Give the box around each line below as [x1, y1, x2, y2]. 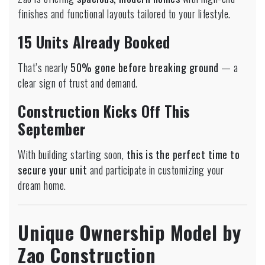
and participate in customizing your [87, 161, 224, 177]
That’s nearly [18, 59, 70, 75]
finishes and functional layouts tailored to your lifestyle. [18, 5, 231, 21]
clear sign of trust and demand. [18, 75, 138, 91]
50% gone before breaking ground [70, 59, 219, 75]
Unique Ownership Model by [18, 218, 241, 246]
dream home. [18, 177, 66, 193]
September [18, 117, 86, 140]
